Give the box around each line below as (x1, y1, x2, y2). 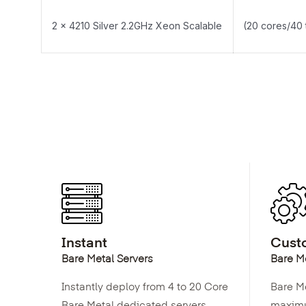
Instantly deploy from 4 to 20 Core (61, 279, 228, 293)
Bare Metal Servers (61, 251, 153, 265)
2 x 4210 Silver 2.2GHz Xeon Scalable (52, 20, 222, 31)
